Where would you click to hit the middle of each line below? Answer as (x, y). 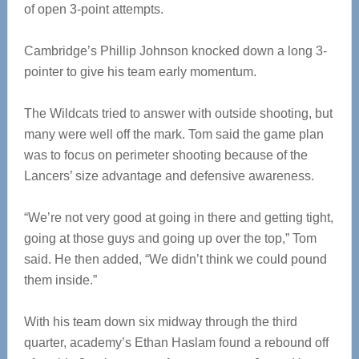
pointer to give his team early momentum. (140, 72)
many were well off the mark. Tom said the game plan (173, 134)
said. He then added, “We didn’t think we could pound (175, 259)
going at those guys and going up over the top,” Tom (170, 238)
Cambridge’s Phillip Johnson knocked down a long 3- (175, 51)
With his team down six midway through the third (160, 322)
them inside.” (60, 280)
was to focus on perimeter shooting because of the (165, 155)
